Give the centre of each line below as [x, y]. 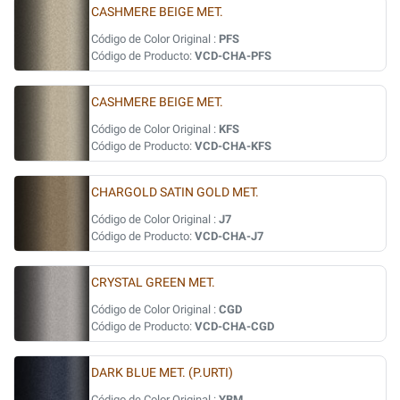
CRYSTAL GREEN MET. [153, 283]
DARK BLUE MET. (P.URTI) [162, 373]
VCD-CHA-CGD [234, 326]
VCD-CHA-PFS [233, 56]
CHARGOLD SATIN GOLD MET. [175, 192]
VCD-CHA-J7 [229, 236]
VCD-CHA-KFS [233, 146]
